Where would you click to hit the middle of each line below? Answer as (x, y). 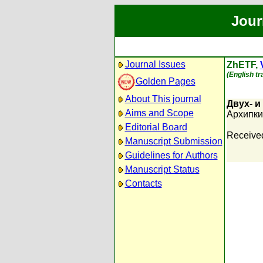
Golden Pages (165, 81)
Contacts (143, 183)
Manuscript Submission (173, 141)
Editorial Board (156, 127)
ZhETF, (243, 65)
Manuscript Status (162, 169)
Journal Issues (155, 64)
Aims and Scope (159, 113)
